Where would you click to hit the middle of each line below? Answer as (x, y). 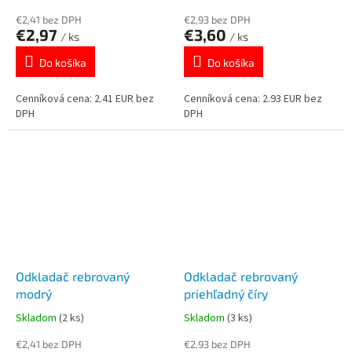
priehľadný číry (226, 293)
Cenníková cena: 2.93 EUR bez (253, 99)
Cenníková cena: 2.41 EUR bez (85, 99)
